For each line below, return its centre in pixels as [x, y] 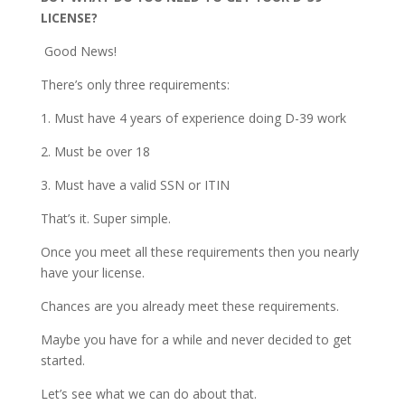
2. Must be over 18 [95, 152]
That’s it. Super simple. [107, 219]
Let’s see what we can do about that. [150, 394]
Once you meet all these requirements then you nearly [199, 252]
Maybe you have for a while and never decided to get [196, 340]
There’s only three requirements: [137, 85]
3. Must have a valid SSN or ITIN [135, 185]
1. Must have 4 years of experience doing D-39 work [193, 118]
